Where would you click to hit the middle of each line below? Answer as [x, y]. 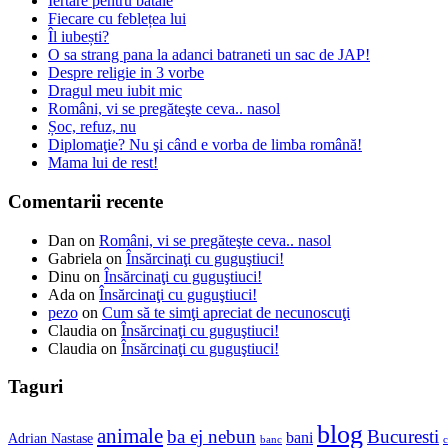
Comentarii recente [85, 201]
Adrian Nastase [50, 438]
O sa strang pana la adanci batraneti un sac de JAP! [209, 55]
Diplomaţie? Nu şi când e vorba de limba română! [205, 145]
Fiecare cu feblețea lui [117, 19]
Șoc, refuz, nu [92, 127]
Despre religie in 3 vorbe [126, 73]
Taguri [35, 387]
